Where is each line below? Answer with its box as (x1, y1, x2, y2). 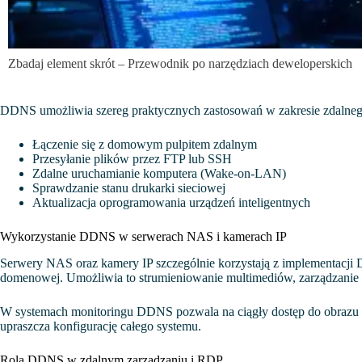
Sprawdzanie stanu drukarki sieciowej (32, 181, 225, 196)
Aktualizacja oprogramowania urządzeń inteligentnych (32, 196, 310, 210)
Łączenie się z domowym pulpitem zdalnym (32, 137, 257, 152)
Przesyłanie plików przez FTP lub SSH (32, 152, 232, 166)
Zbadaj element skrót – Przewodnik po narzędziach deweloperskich (8, 57, 352, 71)
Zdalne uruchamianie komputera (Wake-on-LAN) (32, 166, 286, 181)
